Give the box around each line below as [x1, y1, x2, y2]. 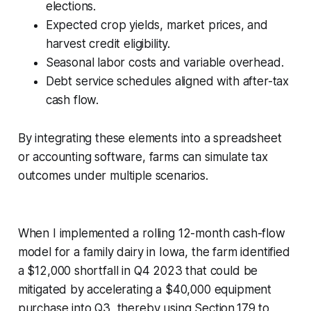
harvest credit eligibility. [45, 36, 171, 51]
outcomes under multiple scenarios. [17, 168, 208, 183]
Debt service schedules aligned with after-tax [45, 74, 289, 88]
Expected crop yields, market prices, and [45, 17, 268, 32]
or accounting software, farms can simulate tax [17, 149, 268, 164]
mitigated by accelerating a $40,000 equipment [17, 282, 272, 296]
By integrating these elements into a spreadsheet [17, 131, 282, 145]
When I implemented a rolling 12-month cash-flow [17, 226, 285, 240]
